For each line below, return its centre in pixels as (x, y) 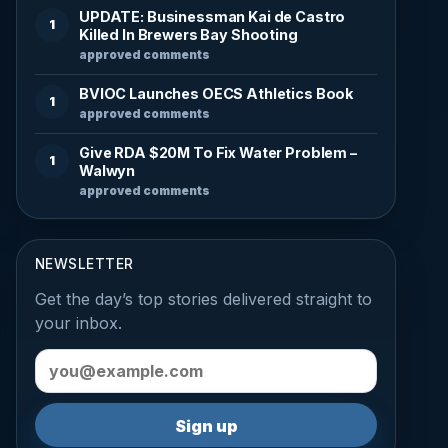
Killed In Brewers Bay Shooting (188, 34)
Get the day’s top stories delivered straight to (203, 298)
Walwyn (107, 170)
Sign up (206, 425)
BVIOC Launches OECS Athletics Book (216, 93)
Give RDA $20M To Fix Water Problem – (218, 152)
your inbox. (78, 322)
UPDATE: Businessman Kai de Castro (212, 16)
